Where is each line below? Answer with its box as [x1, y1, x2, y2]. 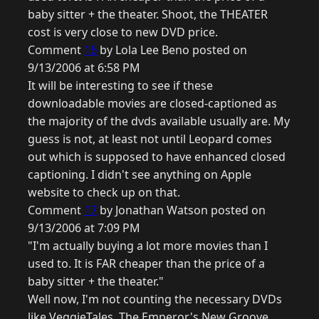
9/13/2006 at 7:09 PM [28, 220, 140, 236]
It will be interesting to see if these [28, 78, 213, 94]
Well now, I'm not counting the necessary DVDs [28, 291, 282, 308]
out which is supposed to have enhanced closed [28, 149, 286, 165]
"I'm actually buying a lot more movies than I [28, 238, 268, 254]
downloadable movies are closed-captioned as [28, 95, 277, 112]
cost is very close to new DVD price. [28, 24, 218, 41]
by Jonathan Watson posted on [97, 202, 266, 219]
